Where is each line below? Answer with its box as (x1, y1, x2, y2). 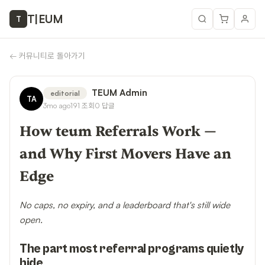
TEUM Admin (92, 87, 147, 98)
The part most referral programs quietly (20, 241, 244, 256)
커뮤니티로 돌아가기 (19, 50, 85, 60)
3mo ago (43, 101, 70, 110)
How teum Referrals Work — (20, 122, 216, 141)
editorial (50, 89, 80, 98)
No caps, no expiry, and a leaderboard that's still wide (20, 199, 230, 211)
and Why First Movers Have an (20, 145, 231, 163)
